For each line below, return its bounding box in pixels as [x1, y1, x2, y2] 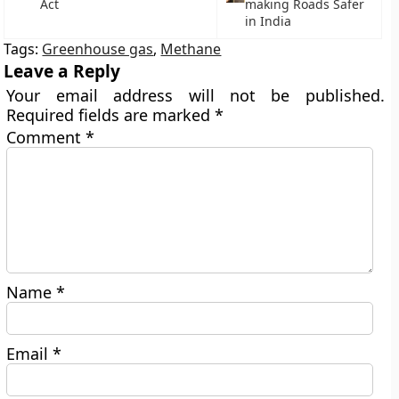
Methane [160, 39, 222, 59]
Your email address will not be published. [6, 85, 385, 106]
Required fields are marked [6, 104, 216, 126]
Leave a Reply [4, 59, 121, 83]
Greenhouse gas [42, 39, 154, 59]
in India [244, 12, 291, 29]
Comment [6, 126, 86, 148]
